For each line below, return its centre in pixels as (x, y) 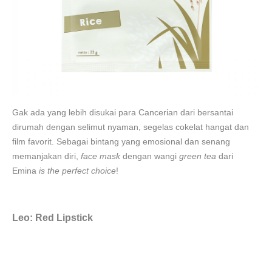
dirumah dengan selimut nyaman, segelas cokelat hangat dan (131, 127)
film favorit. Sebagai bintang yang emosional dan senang (121, 141)
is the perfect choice (77, 171)
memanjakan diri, (46, 156)
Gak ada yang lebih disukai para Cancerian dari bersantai (123, 112)
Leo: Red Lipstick (53, 218)
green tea (198, 156)
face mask (100, 156)
